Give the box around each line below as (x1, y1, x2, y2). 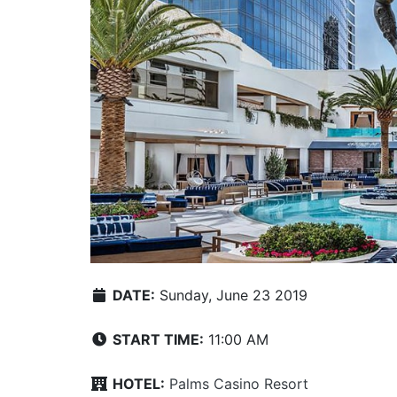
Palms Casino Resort (169, 374, 308, 393)
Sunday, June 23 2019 (155, 285, 307, 304)
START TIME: (113, 330, 204, 348)
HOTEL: (113, 374, 165, 393)
